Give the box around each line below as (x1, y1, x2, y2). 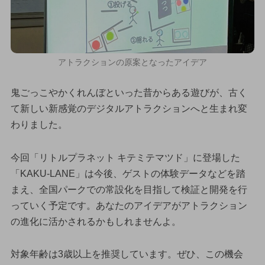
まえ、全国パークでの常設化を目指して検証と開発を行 (10, 184, 247, 195)
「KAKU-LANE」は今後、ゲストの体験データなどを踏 (10, 168, 245, 179)
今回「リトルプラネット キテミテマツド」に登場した (10, 152, 240, 163)
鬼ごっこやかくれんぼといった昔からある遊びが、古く (10, 87, 247, 98)
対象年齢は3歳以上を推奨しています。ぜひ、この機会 (10, 249, 243, 260)
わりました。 (10, 119, 67, 130)
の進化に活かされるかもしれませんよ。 (10, 216, 181, 227)
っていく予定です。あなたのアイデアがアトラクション (10, 200, 247, 211)
